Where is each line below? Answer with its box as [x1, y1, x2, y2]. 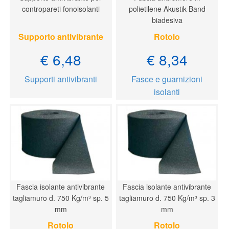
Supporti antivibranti [24, 73, 97, 85]
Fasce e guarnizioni [131, 73, 203, 85]
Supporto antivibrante [18, 30, 103, 42]
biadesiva [151, 15, 182, 26]
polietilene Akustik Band [128, 4, 205, 14]
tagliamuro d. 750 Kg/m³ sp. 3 [119, 192, 215, 203]
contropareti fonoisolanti [21, 4, 100, 14]
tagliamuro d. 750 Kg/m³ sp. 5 [12, 192, 109, 203]
